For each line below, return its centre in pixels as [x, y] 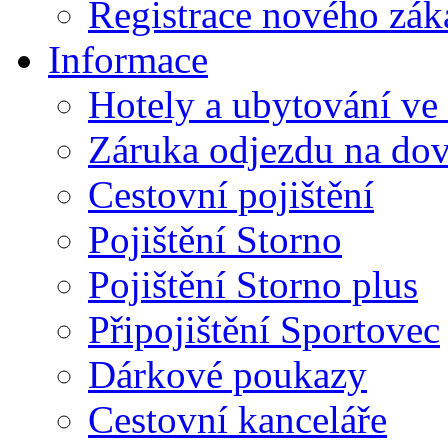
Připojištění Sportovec [264, 329]
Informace [128, 59]
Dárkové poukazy [227, 374]
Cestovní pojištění [231, 194]
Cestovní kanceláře [237, 419]
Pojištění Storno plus [253, 284]
